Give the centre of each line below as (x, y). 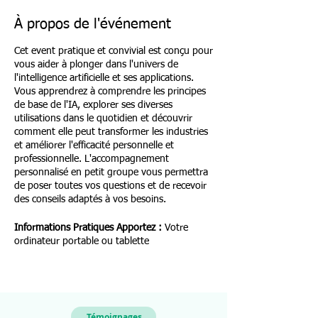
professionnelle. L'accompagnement (92, 159)
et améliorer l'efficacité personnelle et (94, 146)
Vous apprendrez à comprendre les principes (110, 92)
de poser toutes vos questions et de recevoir (110, 186)
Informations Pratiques (64, 228)
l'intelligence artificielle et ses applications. (104, 78)
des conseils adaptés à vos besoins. (90, 199)
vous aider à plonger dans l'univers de (96, 65)
